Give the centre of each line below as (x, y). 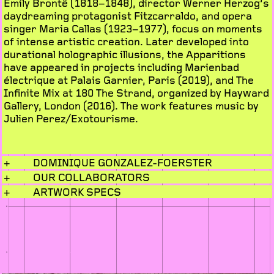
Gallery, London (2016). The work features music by (131, 106)
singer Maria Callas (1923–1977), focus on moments (133, 29)
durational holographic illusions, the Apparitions (125, 54)
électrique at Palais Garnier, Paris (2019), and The (129, 80)
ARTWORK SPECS (77, 192)
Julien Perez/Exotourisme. (71, 119)
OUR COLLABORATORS (91, 177)
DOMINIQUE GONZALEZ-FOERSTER (123, 163)
